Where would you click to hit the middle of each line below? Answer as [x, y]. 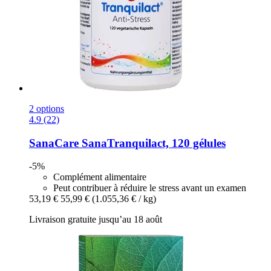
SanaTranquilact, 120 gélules [152, 143]
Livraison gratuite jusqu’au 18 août [96, 220]
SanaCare [54, 143]
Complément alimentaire [100, 177]
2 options [47, 109]
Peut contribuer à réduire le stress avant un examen [150, 188]
